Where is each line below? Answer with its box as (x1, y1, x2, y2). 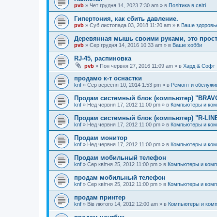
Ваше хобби (172, 42, 202, 48)
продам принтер (74, 194, 125, 201)
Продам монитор (74, 134, 127, 141)
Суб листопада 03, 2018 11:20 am (90, 22, 171, 28)
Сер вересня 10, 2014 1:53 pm (87, 82, 161, 88)
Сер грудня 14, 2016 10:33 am (90, 42, 162, 48)
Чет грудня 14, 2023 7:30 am (90, 2, 158, 8)
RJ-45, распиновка (74, 55, 131, 62)
